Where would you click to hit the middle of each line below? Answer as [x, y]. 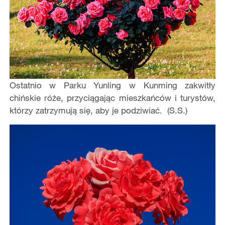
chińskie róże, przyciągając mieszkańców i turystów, [113, 97]
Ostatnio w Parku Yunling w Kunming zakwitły [113, 85]
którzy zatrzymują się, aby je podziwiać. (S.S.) [98, 110]
